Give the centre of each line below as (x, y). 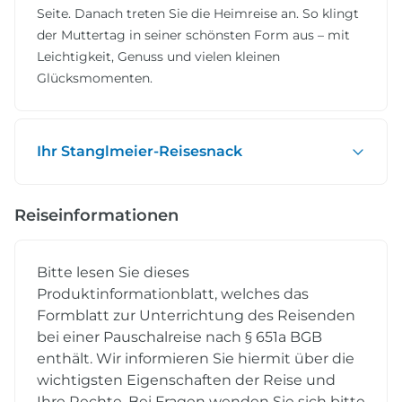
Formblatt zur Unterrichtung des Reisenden (196, 315)
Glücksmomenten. (95, 78)
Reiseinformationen (96, 215)
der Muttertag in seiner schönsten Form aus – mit (193, 35)
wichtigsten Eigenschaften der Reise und (186, 380)
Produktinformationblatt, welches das (173, 293)
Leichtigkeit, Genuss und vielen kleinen (158, 56)
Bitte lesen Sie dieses (113, 272)
